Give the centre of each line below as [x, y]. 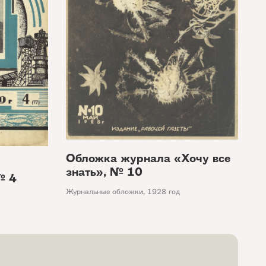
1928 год [164, 192]
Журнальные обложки [104, 192]
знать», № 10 [104, 172]
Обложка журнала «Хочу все [148, 159]
